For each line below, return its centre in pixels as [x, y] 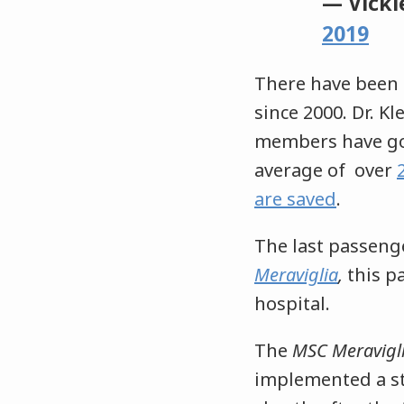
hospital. [292, 304]
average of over [326, 170]
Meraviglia [296, 275]
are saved [295, 199]
